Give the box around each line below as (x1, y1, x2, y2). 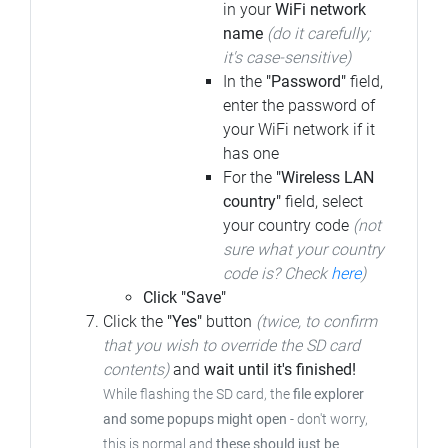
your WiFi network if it (223, 120, 375, 140)
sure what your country (223, 240, 384, 260)
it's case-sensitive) (223, 48, 351, 68)
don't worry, (297, 411, 368, 429)
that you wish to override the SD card (103, 336, 360, 356)
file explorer (293, 386, 364, 404)
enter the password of (223, 96, 375, 116)
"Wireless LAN (276, 168, 374, 188)
